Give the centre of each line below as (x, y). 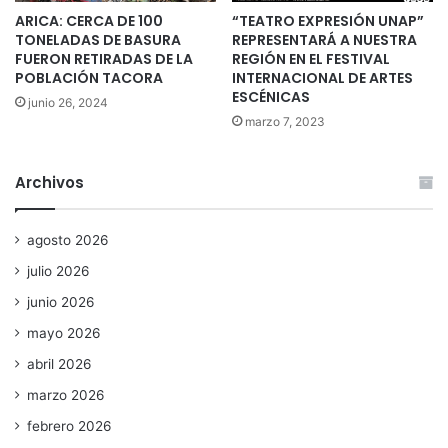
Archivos (49, 183)
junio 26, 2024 (68, 103)
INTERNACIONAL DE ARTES (322, 78)
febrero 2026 (69, 426)
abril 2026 (59, 364)
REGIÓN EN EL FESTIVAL (311, 59)
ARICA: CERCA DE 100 (89, 21)
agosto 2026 (68, 240)
